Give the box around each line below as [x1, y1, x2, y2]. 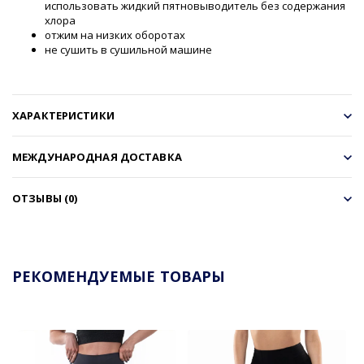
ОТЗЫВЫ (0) [12, 190, 78, 206]
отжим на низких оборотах [45, 27, 185, 42]
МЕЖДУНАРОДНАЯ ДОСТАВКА [12, 149, 182, 164]
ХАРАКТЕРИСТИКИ [12, 107, 115, 123]
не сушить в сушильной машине [45, 41, 212, 57]
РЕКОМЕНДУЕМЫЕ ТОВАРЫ [12, 266, 226, 286]
